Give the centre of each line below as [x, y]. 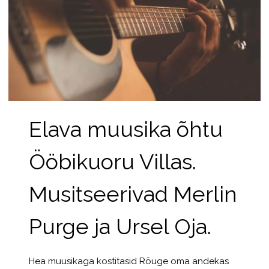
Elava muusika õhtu [125, 129]
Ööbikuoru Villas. [112, 161]
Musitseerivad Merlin [133, 194]
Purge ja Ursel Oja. [120, 226]
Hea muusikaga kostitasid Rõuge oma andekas [128, 261]
